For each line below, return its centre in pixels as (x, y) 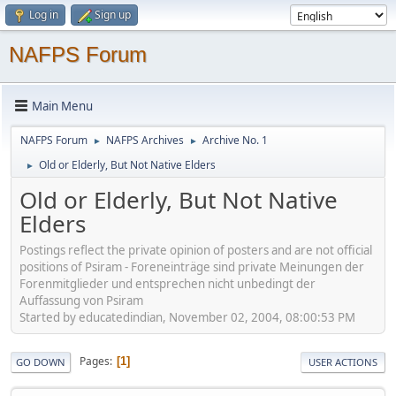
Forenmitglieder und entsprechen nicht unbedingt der (168, 283)
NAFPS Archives (145, 140)
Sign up (113, 15)
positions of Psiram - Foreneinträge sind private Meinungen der (192, 267)
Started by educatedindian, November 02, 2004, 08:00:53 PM (187, 317)
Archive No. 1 (235, 140)
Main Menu (62, 106)
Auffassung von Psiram (81, 300)
